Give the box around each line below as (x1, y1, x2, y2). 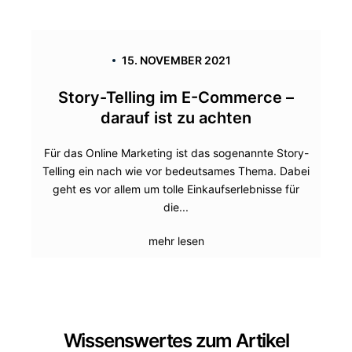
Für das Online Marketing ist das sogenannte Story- (43, 145, 309, 159)
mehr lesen (148, 233, 204, 247)
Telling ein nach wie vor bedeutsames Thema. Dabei (42, 163, 310, 178)
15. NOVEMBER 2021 (121, 53, 231, 67)
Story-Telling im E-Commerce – (58, 87, 294, 107)
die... (163, 200, 189, 214)
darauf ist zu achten (101, 108, 251, 127)
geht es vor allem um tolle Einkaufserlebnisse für (53, 181, 299, 196)
